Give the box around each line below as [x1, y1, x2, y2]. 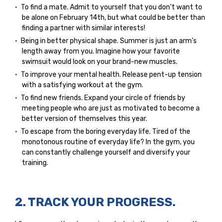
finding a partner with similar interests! [22, 23, 145, 32]
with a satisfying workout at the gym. [22, 80, 143, 89]
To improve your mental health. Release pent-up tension [21, 70, 202, 79]
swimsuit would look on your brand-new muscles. [22, 57, 177, 66]
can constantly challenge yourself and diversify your [22, 148, 190, 157]
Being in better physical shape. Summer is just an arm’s [21, 36, 197, 45]
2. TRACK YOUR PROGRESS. [15, 195, 175, 209]
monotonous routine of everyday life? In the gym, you [22, 137, 195, 146]
